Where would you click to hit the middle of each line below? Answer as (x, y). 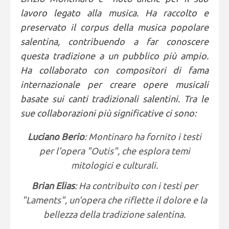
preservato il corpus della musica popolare (114, 27)
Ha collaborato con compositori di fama (114, 70)
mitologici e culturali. (114, 165)
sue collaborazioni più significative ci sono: (108, 113)
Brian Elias (53, 186)
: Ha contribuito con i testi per (136, 186)
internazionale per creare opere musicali (114, 84)
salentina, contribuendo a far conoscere (114, 41)
